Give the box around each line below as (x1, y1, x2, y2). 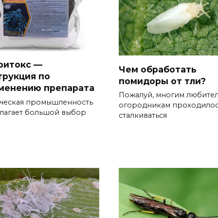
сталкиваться (119, 111, 167, 120)
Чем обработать (119, 64, 197, 74)
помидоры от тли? (119, 75, 206, 86)
